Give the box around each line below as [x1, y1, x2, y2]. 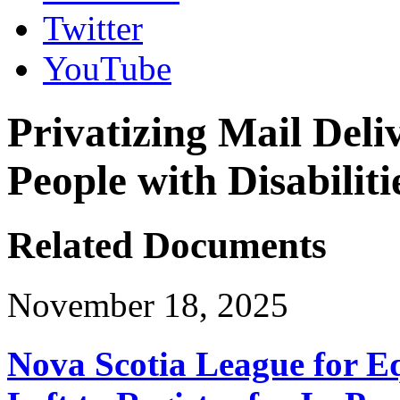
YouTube [43, 49, 171, 88]
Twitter [43, 9, 143, 48]
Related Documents [7, 224, 327, 267]
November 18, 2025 [7, 286, 288, 325]
